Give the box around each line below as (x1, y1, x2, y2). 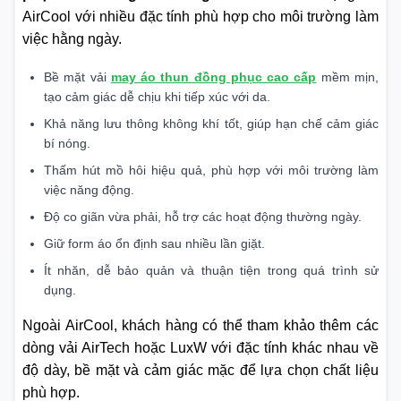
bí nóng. (44, 136, 90, 151)
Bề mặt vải (44, 70, 111, 85)
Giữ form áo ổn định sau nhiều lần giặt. (44, 236, 265, 252)
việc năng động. (44, 183, 134, 198)
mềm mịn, (320, 70, 380, 85)
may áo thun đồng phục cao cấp (110, 70, 317, 85)
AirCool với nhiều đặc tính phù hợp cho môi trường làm (22, 9, 379, 24)
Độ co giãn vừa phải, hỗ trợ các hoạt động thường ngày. (44, 209, 362, 225)
